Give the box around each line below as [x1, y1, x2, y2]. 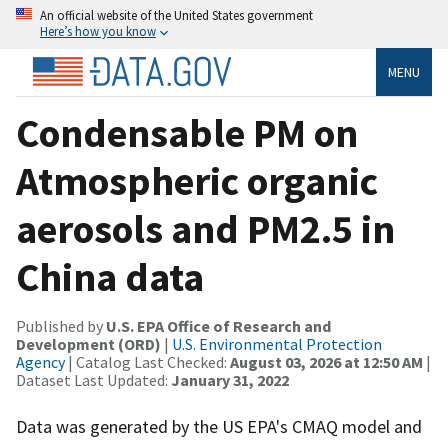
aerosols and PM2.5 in [16, 203, 395, 254]
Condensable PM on [16, 107, 358, 158]
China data [16, 251, 204, 302]
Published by [16, 315, 106, 336]
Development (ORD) [16, 333, 161, 354]
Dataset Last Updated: [16, 369, 171, 390]
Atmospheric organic [16, 155, 378, 206]
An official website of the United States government [40, 7, 313, 23]
